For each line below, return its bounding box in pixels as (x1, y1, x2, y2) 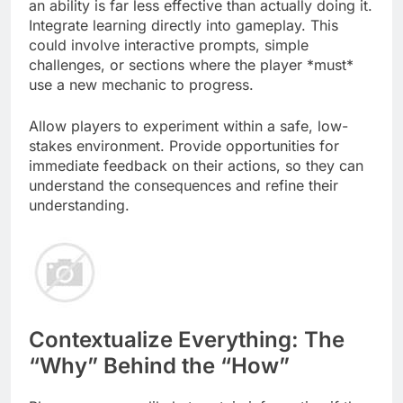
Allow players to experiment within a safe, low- (29, 116, 348, 135)
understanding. (29, 195, 130, 214)
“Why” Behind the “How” (29, 352, 290, 379)
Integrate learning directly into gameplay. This (29, 15, 338, 34)
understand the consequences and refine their (29, 175, 338, 194)
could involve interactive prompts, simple (29, 35, 309, 54)
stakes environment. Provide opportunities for (29, 136, 339, 155)
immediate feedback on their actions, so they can (29, 156, 363, 175)
